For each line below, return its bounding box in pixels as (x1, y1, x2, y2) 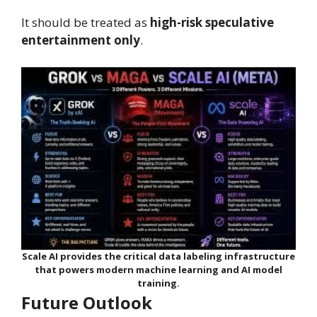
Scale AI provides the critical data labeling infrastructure (22, 249, 295, 263)
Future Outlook (21, 290, 161, 314)
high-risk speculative (150, 14, 274, 31)
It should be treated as (21, 14, 150, 31)
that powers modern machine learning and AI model (35, 263, 282, 276)
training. (137, 276, 180, 289)
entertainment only (21, 32, 140, 49)
